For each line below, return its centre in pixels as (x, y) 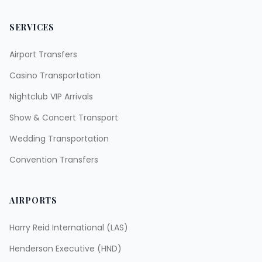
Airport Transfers (43, 54)
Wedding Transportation (59, 139)
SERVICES (32, 27)
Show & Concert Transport (64, 118)
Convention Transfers (54, 160)
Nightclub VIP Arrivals (51, 96)
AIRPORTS (33, 200)
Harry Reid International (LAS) (69, 227)
